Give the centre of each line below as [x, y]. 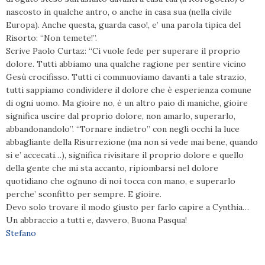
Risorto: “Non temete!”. [51, 38]
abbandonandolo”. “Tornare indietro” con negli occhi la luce [123, 129]
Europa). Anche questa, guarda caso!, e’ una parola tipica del [123, 25]
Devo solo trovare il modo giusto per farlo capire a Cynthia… [127, 207]
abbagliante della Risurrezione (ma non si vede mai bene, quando [132, 142]
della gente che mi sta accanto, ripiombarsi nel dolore [112, 168]
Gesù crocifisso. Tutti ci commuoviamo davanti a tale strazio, [126, 77]
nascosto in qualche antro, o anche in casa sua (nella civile [119, 12]
